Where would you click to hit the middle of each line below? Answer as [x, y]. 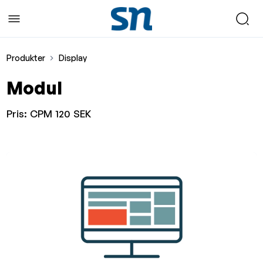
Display [73, 58]
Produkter [26, 58]
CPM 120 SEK [61, 114]
